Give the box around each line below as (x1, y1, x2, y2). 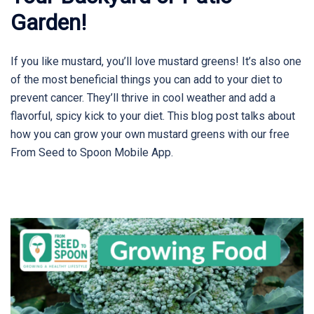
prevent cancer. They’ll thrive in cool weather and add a (11, 91, 275, 105)
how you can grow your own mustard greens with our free (11, 128, 289, 142)
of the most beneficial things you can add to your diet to (11, 73, 282, 87)
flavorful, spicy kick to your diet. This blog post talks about (11, 109, 295, 123)
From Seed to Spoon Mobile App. (11, 146, 173, 160)
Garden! (11, 9, 86, 36)
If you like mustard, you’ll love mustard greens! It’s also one (11, 55, 301, 69)
